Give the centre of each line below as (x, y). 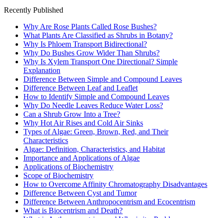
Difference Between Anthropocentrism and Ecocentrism (109, 202)
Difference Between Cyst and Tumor (80, 193)
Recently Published (34, 10)
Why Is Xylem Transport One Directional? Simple (100, 62)
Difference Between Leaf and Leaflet (81, 88)
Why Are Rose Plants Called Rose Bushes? (90, 27)
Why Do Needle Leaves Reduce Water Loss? (93, 106)
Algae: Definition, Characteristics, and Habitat (94, 149)
